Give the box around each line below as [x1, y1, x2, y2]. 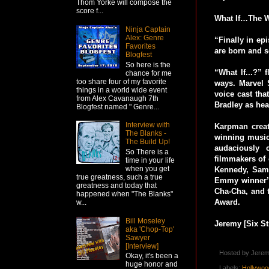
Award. [214, 198, 240, 207]
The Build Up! [125, 138, 170, 147]
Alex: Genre [125, 34, 164, 43]
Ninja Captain [125, 25, 171, 34]
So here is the [125, 60, 171, 69]
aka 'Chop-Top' [125, 225, 174, 234]
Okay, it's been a [125, 251, 178, 260]
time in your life [125, 156, 175, 165]
